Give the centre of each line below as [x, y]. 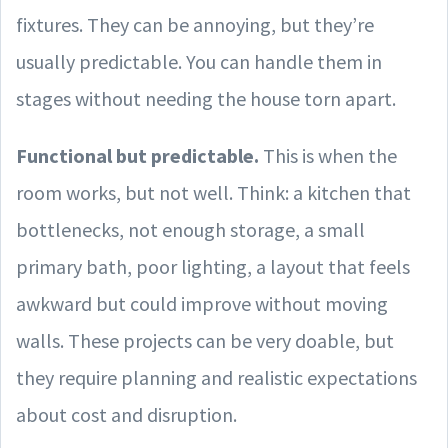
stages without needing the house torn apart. [206, 98]
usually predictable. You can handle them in [199, 61]
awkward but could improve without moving [202, 303]
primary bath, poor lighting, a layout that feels [213, 266]
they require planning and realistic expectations [216, 377]
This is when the [328, 155]
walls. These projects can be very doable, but [205, 340]
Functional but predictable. [137, 155]
